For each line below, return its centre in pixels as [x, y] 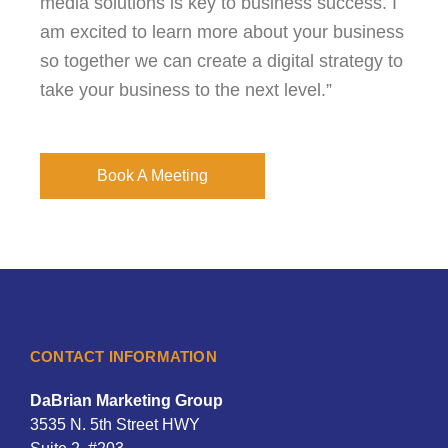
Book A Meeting [152, 175]
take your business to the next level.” [186, 90]
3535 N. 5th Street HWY [115, 424]
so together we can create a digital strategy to [221, 61]
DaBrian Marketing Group [126, 400]
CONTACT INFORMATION [123, 356]
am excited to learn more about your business [222, 32]
